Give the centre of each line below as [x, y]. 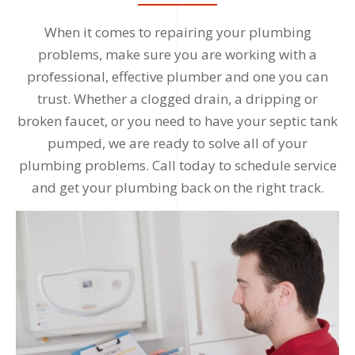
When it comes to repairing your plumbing [177, 32]
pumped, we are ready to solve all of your [177, 143]
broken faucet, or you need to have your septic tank [177, 121]
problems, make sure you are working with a [177, 55]
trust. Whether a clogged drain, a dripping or [177, 99]
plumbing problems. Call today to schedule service [177, 166]
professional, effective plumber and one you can [177, 77]
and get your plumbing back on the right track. [177, 188]
